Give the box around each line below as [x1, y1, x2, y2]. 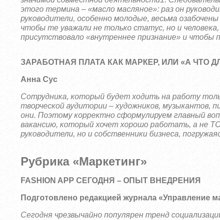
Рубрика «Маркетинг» [21, 155, 147, 168]
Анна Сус [21, 75, 58, 83]
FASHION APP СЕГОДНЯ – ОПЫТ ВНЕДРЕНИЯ [21, 176, 201, 185]
